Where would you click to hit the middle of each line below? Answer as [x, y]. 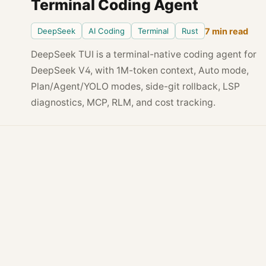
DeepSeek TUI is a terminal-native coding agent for [143, 54]
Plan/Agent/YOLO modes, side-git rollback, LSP [135, 86]
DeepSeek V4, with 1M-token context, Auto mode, [140, 70]
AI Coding [106, 31]
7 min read [226, 31]
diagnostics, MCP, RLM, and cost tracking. [123, 102]
